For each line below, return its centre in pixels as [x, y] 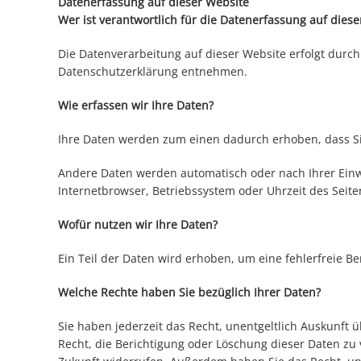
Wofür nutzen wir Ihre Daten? [138, 225]
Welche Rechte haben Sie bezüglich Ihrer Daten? [189, 293]
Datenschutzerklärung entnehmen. [153, 72]
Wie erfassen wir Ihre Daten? [136, 106]
